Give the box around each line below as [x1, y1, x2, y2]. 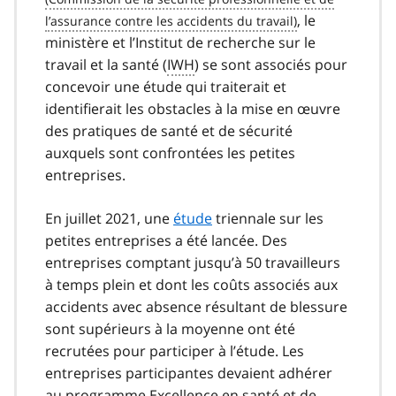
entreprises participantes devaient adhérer [45, 363, 332, 384]
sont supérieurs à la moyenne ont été [45, 319, 295, 339]
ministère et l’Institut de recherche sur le [45, 33, 316, 53]
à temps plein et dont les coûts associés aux [45, 275, 338, 295]
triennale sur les [212, 209, 324, 229]
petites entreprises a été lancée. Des [45, 231, 287, 251]
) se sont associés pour [194, 55, 347, 75]
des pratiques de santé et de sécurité [45, 121, 293, 141]
